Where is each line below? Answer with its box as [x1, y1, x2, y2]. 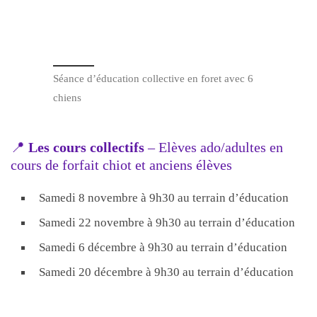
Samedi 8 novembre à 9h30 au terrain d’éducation [39, 190, 289, 204]
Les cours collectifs [28, 139, 148, 155]
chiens [53, 92, 81, 104]
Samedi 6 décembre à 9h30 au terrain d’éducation [39, 239, 287, 254]
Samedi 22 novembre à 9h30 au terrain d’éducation [39, 214, 295, 229]
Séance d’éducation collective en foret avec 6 [53, 73, 253, 85]
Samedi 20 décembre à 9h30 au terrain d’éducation [39, 264, 294, 279]
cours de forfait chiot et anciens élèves [11, 156, 232, 173]
